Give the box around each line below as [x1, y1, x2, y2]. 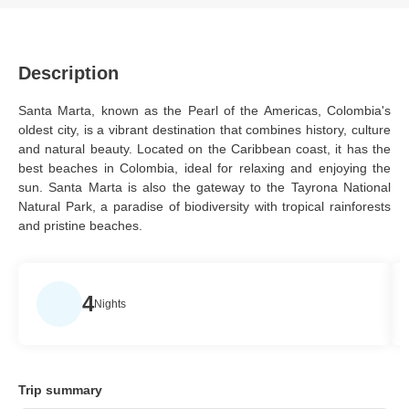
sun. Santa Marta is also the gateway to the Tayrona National [18, 180, 391, 195]
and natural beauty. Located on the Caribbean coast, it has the [18, 142, 391, 157]
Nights [94, 298, 126, 311]
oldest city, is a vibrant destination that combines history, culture [18, 122, 391, 138]
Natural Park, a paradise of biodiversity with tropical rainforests [18, 199, 391, 215]
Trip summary [18, 383, 102, 398]
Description [18, 63, 119, 84]
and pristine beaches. [18, 218, 142, 234]
